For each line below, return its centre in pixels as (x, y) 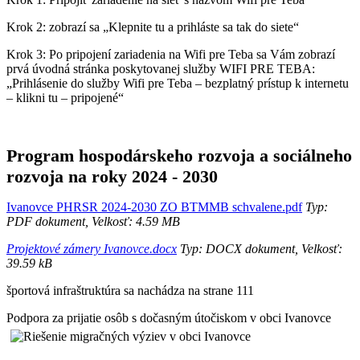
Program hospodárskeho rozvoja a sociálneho (179, 156)
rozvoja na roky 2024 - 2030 (112, 177)
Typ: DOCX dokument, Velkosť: (260, 249)
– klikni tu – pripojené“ (65, 98)
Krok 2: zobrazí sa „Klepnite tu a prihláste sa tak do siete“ (153, 27)
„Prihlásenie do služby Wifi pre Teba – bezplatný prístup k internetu (178, 84)
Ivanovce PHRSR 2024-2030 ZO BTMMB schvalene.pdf (154, 207)
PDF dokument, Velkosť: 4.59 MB (93, 222)
